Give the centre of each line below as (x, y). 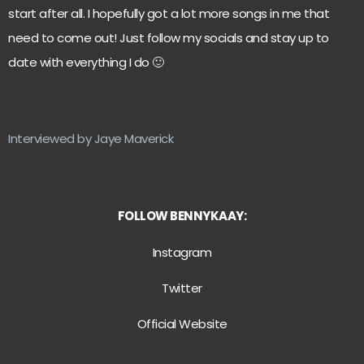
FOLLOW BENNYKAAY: (182, 216)
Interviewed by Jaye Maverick (91, 139)
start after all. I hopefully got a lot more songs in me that (169, 13)
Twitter (182, 288)
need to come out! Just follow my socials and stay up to (169, 37)
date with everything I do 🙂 (86, 62)
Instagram (182, 252)
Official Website (182, 324)
